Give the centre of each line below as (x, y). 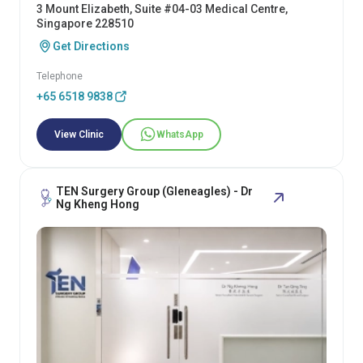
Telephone (60, 76)
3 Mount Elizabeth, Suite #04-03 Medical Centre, (162, 9)
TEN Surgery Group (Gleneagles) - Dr (154, 191)
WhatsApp (180, 134)
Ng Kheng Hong (98, 204)
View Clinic (79, 134)
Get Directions (91, 46)
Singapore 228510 (85, 23)
